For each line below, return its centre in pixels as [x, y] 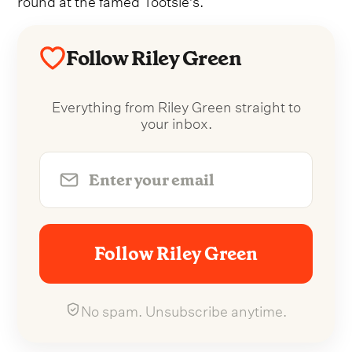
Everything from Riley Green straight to [176, 105]
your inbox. [176, 122]
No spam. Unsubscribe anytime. [184, 310]
